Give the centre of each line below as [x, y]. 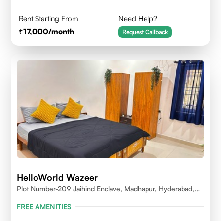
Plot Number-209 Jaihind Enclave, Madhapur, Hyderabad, [106, 188]
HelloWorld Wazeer [57, 177]
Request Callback [145, 32]
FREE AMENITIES [44, 206]
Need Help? [138, 18]
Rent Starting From [49, 18]
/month [61, 31]
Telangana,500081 [46, 198]
